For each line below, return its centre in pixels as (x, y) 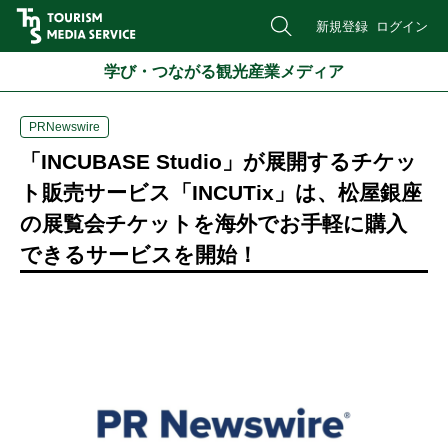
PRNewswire (64, 127)
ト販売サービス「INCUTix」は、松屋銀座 (221, 192)
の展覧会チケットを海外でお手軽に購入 (213, 223)
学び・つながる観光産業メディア (224, 71)
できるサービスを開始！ (139, 254)
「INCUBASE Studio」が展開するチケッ (218, 161)
